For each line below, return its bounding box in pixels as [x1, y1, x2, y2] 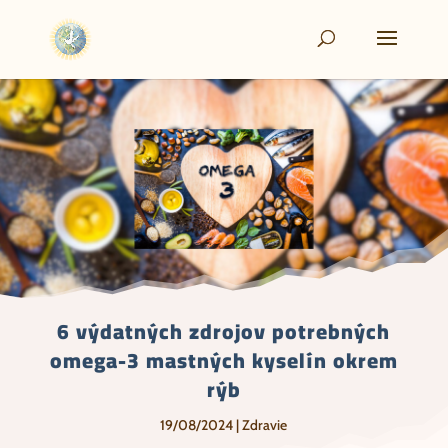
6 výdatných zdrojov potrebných [57, 312, 391, 351]
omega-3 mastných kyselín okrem [49, 341, 398, 380]
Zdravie [242, 416, 288, 434]
